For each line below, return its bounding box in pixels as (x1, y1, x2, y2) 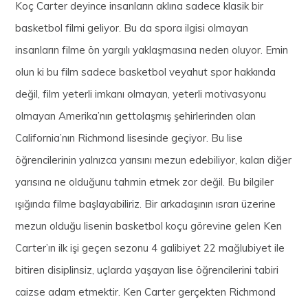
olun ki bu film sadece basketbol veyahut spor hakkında (15, 65, 276, 78)
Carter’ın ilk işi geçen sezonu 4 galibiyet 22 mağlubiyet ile (15, 241, 285, 254)
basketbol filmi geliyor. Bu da (15, 21, 155, 34)
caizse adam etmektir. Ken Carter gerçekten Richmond (15, 285, 276, 298)
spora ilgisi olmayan (155, 21, 249, 34)
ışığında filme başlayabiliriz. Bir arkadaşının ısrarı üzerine (15, 197, 276, 210)
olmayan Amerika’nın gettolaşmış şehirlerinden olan (15, 109, 256, 122)
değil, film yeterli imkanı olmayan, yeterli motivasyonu (15, 87, 267, 100)
